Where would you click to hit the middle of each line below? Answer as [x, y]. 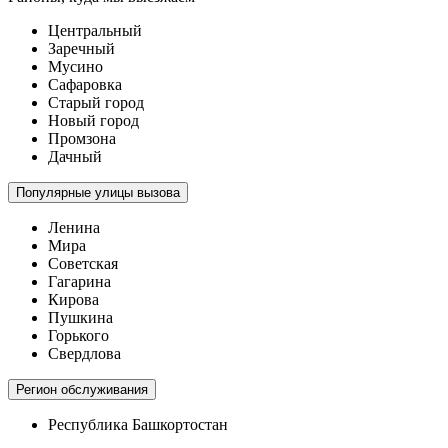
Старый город [96, 103]
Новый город [93, 121]
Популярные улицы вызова [98, 193]
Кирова [73, 300]
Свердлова [84, 354]
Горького [78, 336]
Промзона [82, 139]
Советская [83, 264]
